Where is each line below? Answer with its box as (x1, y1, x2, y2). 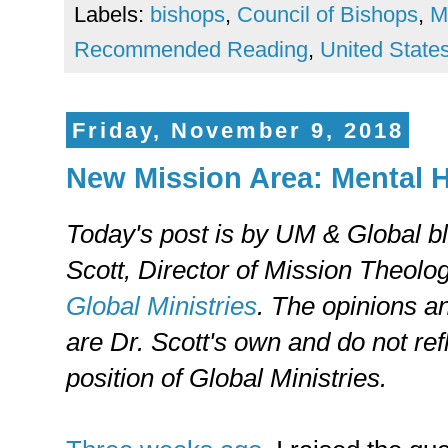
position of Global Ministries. (66, 364, 387, 393)
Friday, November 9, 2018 (71, 117, 404, 143)
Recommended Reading (74, 36, 308, 62)
